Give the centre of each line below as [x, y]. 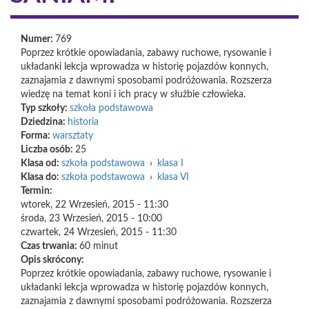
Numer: [38, 39]
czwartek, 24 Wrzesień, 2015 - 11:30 [99, 232]
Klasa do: [41, 177]
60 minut [99, 246]
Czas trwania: [50, 246]
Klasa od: [41, 163]
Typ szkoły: [45, 108]
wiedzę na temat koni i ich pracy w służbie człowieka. [133, 94]
